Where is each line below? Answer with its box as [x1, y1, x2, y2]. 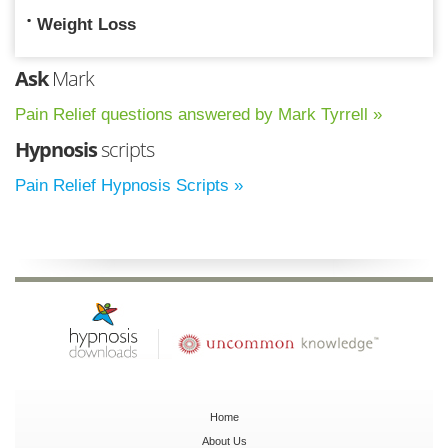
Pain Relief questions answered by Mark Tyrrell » [15, 104, 382, 124]
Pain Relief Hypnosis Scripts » [15, 175, 243, 195]
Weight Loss [37, 14, 136, 34]
